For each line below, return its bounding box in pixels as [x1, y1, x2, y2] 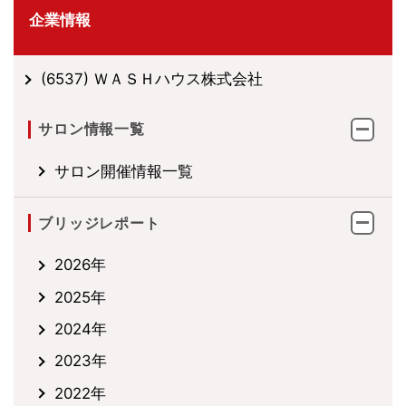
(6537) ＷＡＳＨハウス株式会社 [41, 70, 263, 89]
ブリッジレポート [38, 214, 160, 232]
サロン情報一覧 [38, 121, 145, 139]
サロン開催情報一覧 [54, 161, 193, 180]
